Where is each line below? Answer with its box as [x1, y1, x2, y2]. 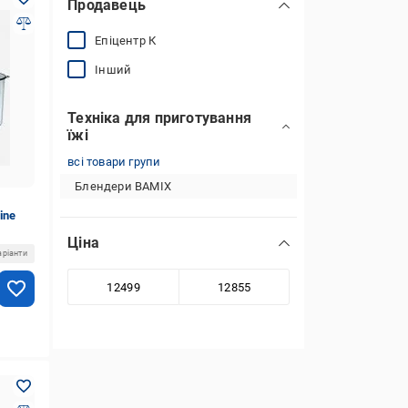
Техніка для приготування [67, 109, 251, 127]
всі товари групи [67, 155, 161, 168]
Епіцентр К [95, 33, 157, 47]
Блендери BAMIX [75, 179, 171, 193]
